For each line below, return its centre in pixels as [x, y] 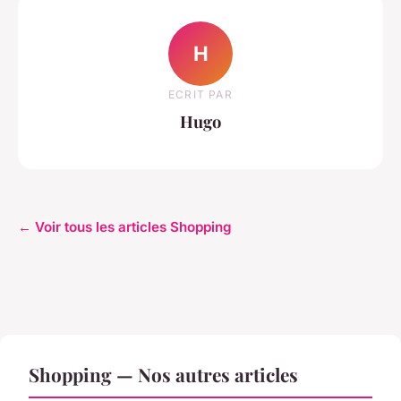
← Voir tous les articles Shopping [125, 226]
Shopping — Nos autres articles [163, 374]
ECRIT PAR [200, 94]
